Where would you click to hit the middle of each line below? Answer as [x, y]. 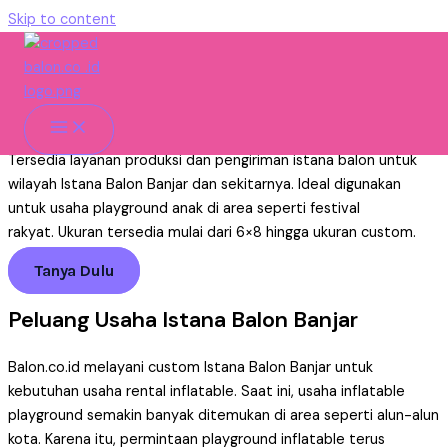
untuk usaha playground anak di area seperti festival [184, 209]
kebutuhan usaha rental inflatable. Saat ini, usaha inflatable [206, 392]
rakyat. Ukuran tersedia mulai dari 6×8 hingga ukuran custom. [212, 233]
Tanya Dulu [74, 270]
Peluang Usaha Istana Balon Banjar [183, 319]
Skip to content [62, 19]
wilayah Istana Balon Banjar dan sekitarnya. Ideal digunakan [204, 185]
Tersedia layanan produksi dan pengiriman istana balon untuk [212, 161]
